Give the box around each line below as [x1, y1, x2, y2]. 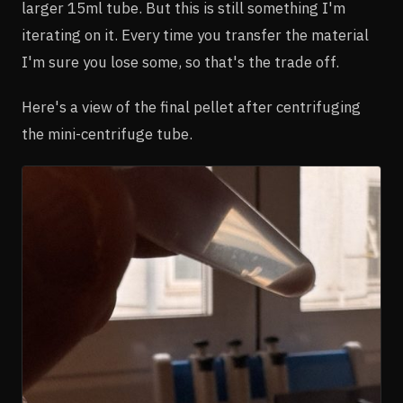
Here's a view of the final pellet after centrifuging [22, 96, 361, 117]
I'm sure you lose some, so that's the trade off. [22, 51, 339, 72]
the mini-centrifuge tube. [22, 123, 193, 144]
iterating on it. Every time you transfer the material [22, 24, 369, 45]
